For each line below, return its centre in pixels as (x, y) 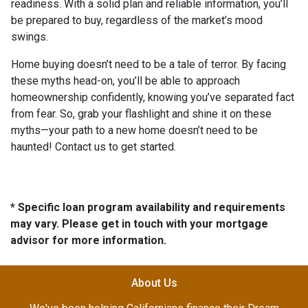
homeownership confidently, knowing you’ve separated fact (153, 97)
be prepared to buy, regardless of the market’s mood (137, 20)
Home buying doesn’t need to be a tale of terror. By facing (148, 64)
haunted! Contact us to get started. (95, 147)
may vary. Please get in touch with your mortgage (139, 224)
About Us (154, 283)
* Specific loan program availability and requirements (148, 207)
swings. (30, 37)
